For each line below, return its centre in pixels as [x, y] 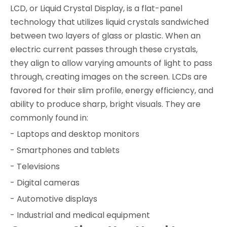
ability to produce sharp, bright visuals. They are [105, 104]
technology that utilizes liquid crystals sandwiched [109, 22]
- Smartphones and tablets [65, 150]
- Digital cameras [45, 182]
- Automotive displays [54, 199]
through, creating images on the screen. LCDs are [109, 77]
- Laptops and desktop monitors [75, 134]
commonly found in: [49, 118]
